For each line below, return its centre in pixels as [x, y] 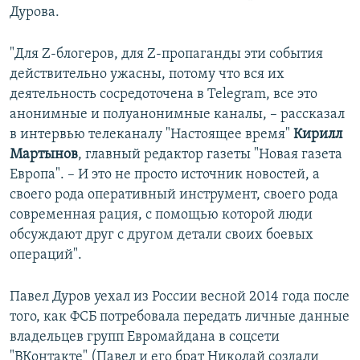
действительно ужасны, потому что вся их [147, 75]
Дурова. [35, 13]
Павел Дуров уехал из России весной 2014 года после [180, 297]
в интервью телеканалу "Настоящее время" [151, 135]
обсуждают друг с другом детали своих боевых [162, 235]
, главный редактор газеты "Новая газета [210, 155]
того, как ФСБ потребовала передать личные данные [180, 317]
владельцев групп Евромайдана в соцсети [145, 337]
